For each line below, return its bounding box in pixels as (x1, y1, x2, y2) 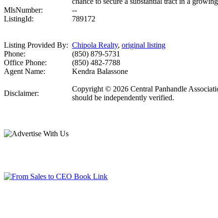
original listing (122, 41, 165, 50)
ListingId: (4, 15, 34, 23)
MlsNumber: (4, 6, 43, 15)
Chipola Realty (72, 41, 118, 50)
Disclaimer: (4, 89, 39, 98)
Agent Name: (4, 67, 45, 76)
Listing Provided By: (4, 41, 68, 50)
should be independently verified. (72, 93, 174, 102)
